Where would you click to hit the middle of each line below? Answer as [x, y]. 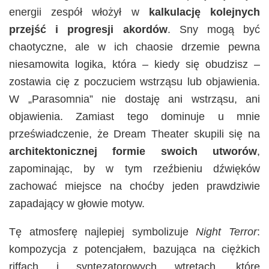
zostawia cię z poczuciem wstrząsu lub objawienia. [134, 82]
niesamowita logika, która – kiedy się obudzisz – [134, 65]
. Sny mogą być [213, 30]
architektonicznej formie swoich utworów [133, 152]
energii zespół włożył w [79, 12]
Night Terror [227, 232]
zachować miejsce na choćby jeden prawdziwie [134, 186]
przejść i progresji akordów [88, 30]
